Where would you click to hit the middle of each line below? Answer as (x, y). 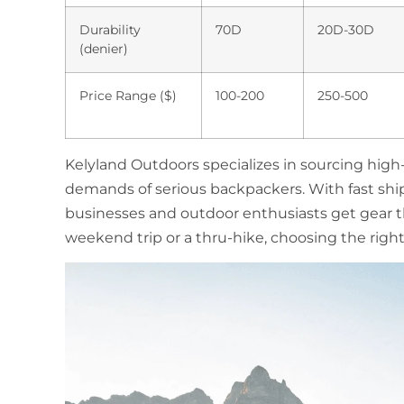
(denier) (104, 48)
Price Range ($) (128, 95)
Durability (110, 29)
